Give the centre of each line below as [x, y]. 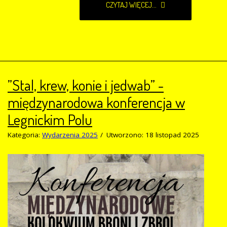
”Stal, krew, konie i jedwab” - [86, 85]
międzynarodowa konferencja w [96, 102]
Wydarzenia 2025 [70, 135]
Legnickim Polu [50, 120]
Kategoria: [25, 135]
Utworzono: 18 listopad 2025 [153, 135]
